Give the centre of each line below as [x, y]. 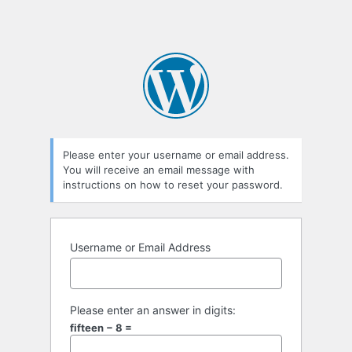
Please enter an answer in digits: [153, 310]
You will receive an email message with [159, 170]
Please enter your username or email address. [176, 155]
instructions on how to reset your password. [173, 185]
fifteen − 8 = [101, 328]
